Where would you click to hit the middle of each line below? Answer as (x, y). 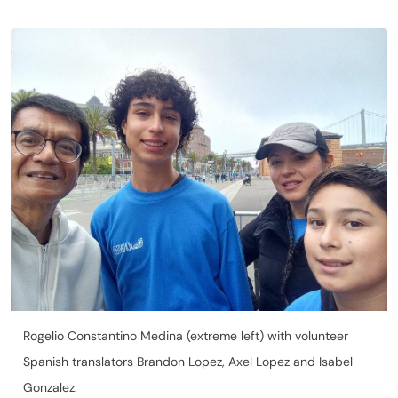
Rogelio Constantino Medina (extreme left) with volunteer (186, 335)
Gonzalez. (50, 387)
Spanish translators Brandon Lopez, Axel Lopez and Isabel (188, 361)
